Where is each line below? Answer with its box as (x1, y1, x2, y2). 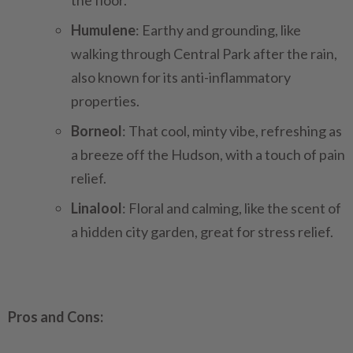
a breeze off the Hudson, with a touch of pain (71, 146, 345, 163)
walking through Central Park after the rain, (71, 45, 337, 62)
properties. (71, 92, 139, 110)
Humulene (71, 21, 136, 39)
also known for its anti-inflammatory (71, 69, 291, 86)
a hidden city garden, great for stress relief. (71, 223, 333, 240)
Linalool (71, 199, 122, 217)
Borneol (71, 122, 122, 139)
